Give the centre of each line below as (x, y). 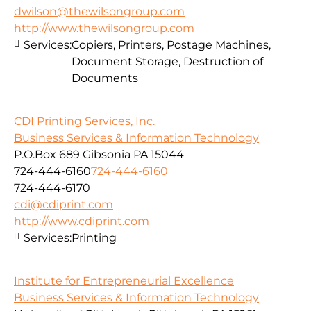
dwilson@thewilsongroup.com (99, 11)
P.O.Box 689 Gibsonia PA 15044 (99, 154)
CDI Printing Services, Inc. (84, 121)
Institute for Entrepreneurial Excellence (124, 281)
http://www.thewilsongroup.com (104, 28)
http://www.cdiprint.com (82, 221)
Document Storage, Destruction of (167, 61)
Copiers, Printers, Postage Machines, (171, 44)
